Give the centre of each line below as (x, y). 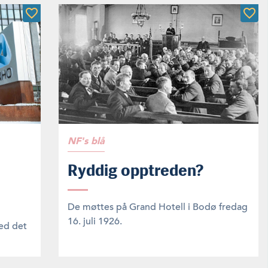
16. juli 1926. (95, 221)
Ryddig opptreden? (135, 170)
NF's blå (86, 141)
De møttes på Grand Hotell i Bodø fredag (158, 207)
